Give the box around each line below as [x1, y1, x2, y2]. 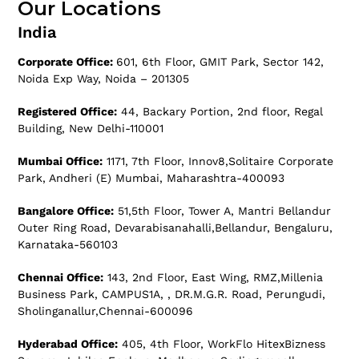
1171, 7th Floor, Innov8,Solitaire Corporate [103, 155, 334, 168]
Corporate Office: [18, 55, 117, 69]
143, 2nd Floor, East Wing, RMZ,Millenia [103, 271, 324, 284]
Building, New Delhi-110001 [18, 122, 164, 135]
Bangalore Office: [18, 204, 115, 218]
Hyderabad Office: [18, 337, 119, 351]
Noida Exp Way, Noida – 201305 [18, 72, 190, 86]
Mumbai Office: [18, 155, 103, 168]
